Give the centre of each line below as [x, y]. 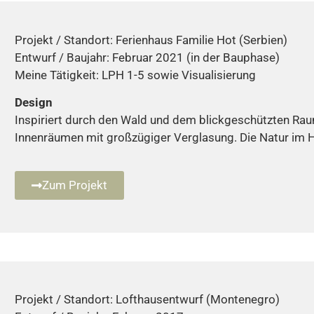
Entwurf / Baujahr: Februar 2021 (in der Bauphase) [148, 57]
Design [34, 103]
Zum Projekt [75, 185]
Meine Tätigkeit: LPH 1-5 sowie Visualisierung [136, 75]
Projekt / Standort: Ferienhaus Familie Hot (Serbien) [151, 40]
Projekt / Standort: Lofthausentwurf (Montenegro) [148, 300]
